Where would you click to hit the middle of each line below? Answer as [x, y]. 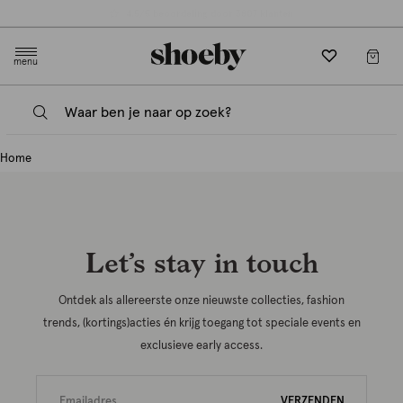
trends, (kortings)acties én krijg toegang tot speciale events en [201, 323]
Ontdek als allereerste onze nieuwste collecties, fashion [201, 301]
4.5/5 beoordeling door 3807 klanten [210, 13]
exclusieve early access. [201, 346]
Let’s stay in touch [201, 262]
